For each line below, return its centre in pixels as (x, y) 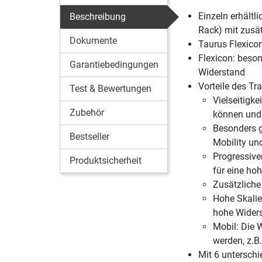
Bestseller (89, 136)
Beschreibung (98, 16)
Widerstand (221, 72)
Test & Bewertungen (111, 88)
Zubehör (87, 112)
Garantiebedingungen (114, 64)
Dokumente (93, 40)
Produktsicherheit (106, 160)
